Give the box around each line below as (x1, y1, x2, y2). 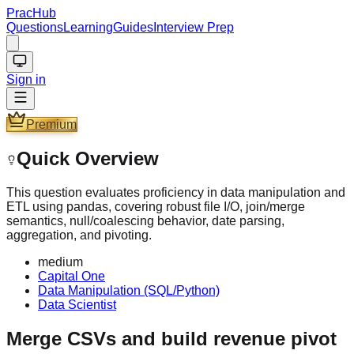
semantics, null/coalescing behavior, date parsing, (6, 213, 284, 228)
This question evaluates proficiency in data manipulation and (6, 185, 345, 199)
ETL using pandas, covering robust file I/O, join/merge (6, 199, 305, 213)
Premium (26, 118, 77, 131)
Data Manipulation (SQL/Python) (38, 283, 220, 297)
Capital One (38, 269, 105, 283)
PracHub (6, 6, 56, 20)
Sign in (6, 73, 46, 86)
